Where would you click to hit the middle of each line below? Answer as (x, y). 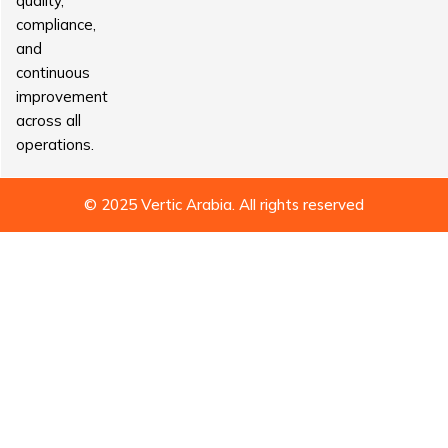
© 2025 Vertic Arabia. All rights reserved (224, 204)
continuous (53, 72)
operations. (55, 144)
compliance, (56, 24)
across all (48, 120)
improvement (62, 96)
